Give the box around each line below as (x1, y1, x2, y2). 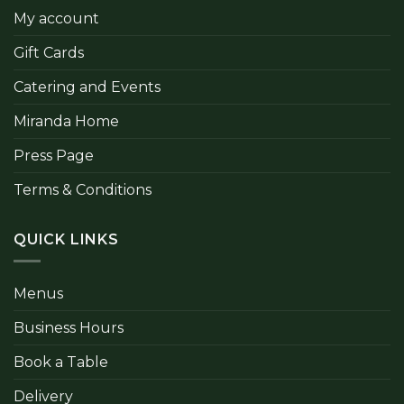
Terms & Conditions (14, 180, 151, 198)
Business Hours (14, 319, 124, 337)
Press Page (14, 146, 94, 164)
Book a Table (14, 353, 108, 372)
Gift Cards (14, 43, 84, 61)
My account (14, 9, 99, 27)
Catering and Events (14, 78, 161, 96)
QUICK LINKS (14, 230, 119, 248)
